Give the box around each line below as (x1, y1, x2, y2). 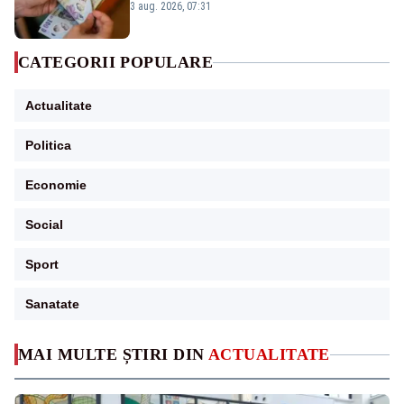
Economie (25, 178, 87, 193)
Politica (25, 138, 71, 153)
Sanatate (25, 297, 79, 312)
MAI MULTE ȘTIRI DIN (18, 345, 208, 364)
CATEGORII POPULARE (18, 53, 214, 72)
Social (25, 217, 63, 233)
